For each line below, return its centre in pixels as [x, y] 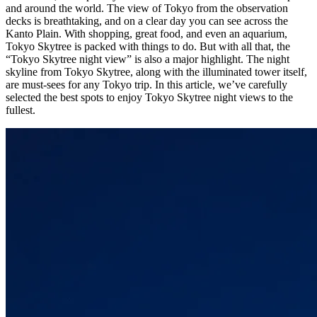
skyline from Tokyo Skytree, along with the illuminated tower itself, [156, 72]
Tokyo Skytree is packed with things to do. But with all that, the [148, 47]
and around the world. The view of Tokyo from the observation [147, 8]
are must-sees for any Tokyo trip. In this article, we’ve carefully [146, 85]
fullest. [21, 110]
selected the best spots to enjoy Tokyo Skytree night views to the [149, 98]
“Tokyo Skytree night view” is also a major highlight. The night [148, 59]
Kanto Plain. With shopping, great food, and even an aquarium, [146, 34]
